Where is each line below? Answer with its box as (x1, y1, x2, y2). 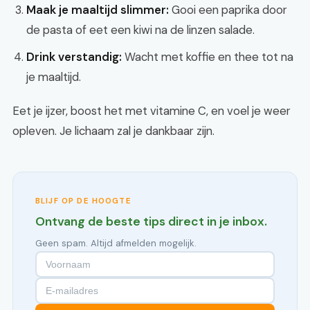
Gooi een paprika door (169, 2, 287, 17)
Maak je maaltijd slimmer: (26, 2, 169, 17)
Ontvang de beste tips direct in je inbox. (35, 214, 267, 229)
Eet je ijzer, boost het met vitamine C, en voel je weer (12, 103, 291, 118)
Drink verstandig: (26, 49, 122, 64)
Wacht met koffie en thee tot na (122, 49, 293, 64)
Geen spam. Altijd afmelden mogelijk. (35, 237, 197, 249)
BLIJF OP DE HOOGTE (35, 196, 131, 206)
